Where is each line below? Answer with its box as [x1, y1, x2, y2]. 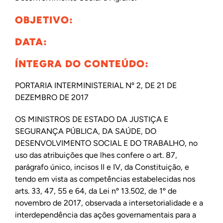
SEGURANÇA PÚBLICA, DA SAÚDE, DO [14, 126, 156, 136]
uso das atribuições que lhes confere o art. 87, [14, 150, 177, 160]
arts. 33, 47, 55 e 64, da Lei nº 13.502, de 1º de [14, 186, 177, 196]
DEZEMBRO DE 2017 [14, 93, 89, 102]
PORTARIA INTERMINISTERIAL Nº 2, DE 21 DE [14, 81, 177, 90]
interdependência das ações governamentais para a [14, 210, 196, 220]
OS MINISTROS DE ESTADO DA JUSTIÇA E [14, 114, 168, 124]
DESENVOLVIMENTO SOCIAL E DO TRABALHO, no [14, 138, 198, 148]
